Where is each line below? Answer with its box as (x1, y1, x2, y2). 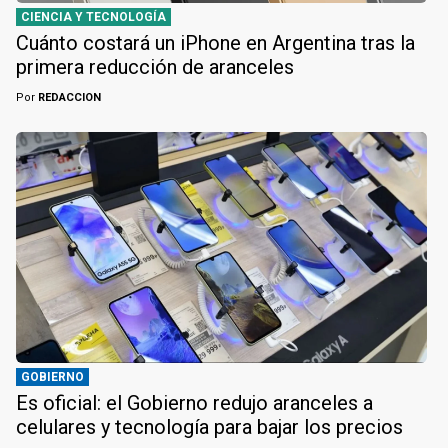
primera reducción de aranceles (16, 54, 294, 79)
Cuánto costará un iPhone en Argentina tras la (16, 30, 415, 55)
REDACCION (35, 90, 101, 104)
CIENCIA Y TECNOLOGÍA (21, 9, 166, 24)
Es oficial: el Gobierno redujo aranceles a (16, 391, 373, 416)
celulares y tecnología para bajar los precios (16, 415, 403, 440)
